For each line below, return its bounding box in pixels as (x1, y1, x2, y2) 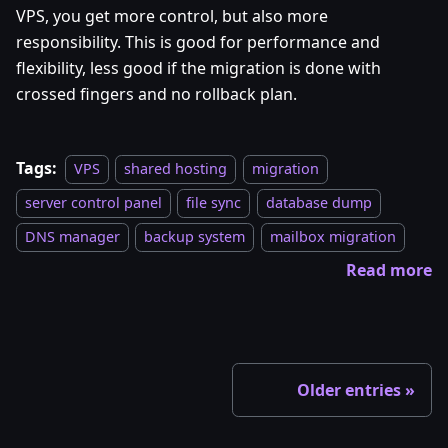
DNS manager (25, 227, 120, 247)
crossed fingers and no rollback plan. (16, 83, 297, 106)
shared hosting (124, 159, 228, 179)
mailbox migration (269, 227, 396, 247)
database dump (265, 193, 372, 213)
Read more (346, 259, 432, 282)
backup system (144, 227, 246, 247)
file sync (186, 193, 242, 213)
